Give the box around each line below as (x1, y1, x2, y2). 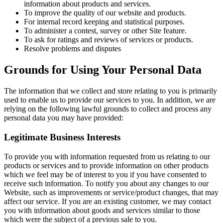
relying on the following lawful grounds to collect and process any (4, 105, 212, 113)
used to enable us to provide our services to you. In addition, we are (4, 96, 216, 105)
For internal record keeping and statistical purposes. (24, 17, 185, 26)
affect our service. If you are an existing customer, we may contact (4, 197, 211, 206)
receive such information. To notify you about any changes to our (4, 179, 209, 188)
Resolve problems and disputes (24, 44, 121, 53)
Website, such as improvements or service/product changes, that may (4, 188, 219, 197)
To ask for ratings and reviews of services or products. (24, 35, 193, 44)
